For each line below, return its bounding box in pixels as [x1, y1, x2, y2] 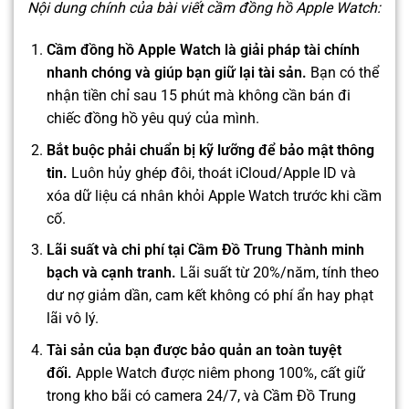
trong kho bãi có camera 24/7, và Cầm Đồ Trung [46, 386, 356, 404]
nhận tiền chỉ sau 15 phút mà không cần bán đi [46, 87, 351, 105]
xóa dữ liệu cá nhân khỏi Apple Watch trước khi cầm [46, 186, 382, 204]
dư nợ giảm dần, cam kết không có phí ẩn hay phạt [46, 287, 373, 305]
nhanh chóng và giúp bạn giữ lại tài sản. [46, 64, 307, 82]
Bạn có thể [306, 64, 379, 82]
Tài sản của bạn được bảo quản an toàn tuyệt [46, 341, 341, 359]
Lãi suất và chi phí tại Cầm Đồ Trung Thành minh [46, 241, 364, 259]
